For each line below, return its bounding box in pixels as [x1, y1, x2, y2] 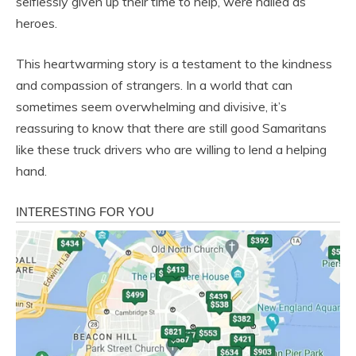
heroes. [16, 14, 57, 31]
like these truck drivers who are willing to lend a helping [16, 141, 327, 157]
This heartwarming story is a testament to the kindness [16, 55, 332, 72]
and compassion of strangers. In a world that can [16, 76, 292, 93]
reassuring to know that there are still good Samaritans [16, 119, 327, 136]
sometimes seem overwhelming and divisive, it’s [16, 98, 287, 114]
